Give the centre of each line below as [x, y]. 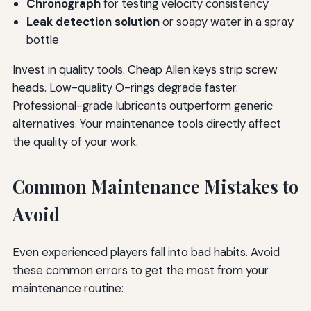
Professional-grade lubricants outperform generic [142, 105]
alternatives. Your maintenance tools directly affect [146, 123]
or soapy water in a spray [226, 21]
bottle [42, 39]
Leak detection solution [93, 21]
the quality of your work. [75, 141]
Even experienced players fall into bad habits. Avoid [146, 252]
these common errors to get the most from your [140, 270]
